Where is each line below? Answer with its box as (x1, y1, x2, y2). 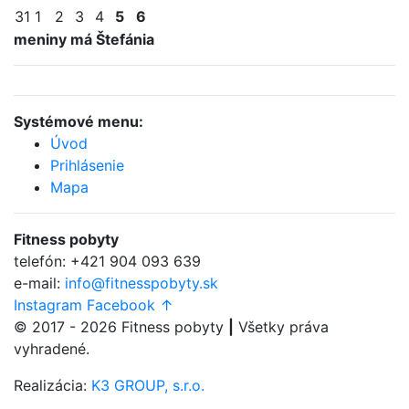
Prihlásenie (50, 156, 124, 174)
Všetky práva (234, 318, 329, 336)
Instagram (14, 296, 82, 314)
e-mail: (14, 274, 65, 292)
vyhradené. (14, 340, 89, 358)
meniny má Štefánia (14, 30, 154, 48)
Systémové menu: (14, 112, 143, 131)
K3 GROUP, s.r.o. (91, 376, 204, 394)
